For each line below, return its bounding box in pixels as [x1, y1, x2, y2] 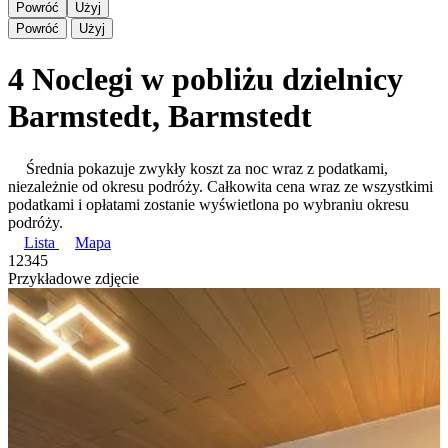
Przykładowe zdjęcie [8, 269, 139, 287]
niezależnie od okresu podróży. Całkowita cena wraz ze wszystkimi [8, 177, 433, 195]
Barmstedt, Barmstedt [8, 97, 312, 134]
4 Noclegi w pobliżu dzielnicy [8, 60, 403, 97]
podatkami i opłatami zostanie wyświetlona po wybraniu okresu [8, 195, 409, 213]
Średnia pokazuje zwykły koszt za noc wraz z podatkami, [26, 159, 388, 177]
